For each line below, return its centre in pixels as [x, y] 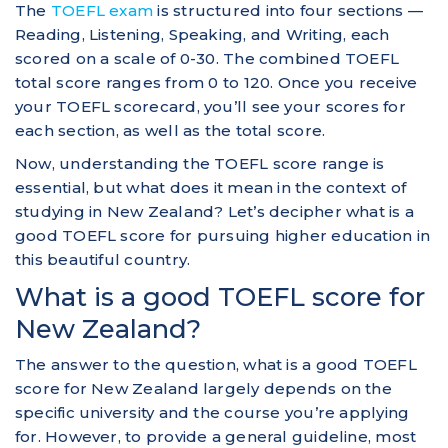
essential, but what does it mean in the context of [211, 187]
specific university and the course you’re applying [212, 412]
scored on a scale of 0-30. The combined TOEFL [207, 58]
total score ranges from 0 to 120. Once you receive [216, 82]
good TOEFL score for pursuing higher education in [223, 235]
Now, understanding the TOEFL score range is [200, 163]
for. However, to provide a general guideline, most [216, 436]
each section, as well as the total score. [170, 130]
